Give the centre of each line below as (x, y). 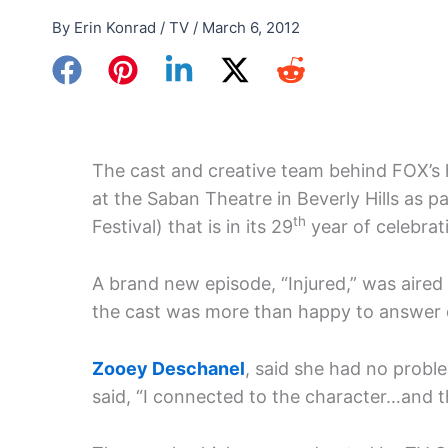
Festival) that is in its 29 (192, 227)
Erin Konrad (117, 27)
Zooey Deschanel (168, 368)
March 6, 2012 (251, 27)
